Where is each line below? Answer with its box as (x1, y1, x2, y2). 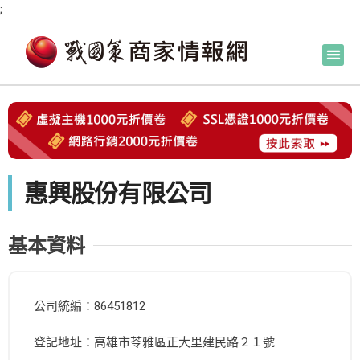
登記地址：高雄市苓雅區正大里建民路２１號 (34, 335, 275, 350)
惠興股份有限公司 (24, 179, 211, 208)
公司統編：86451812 (34, 299, 145, 314)
